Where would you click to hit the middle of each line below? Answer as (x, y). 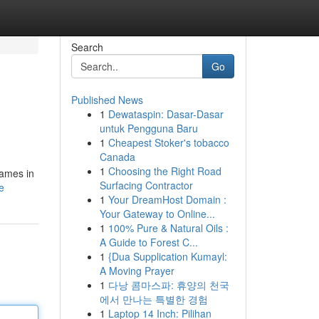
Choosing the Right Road (164, 171)
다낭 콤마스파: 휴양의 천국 (168, 285)
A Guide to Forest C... (148, 242)
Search (87, 47)
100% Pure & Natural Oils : (168, 228)
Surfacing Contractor (146, 185)
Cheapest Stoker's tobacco (168, 142)
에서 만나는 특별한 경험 (153, 299)
